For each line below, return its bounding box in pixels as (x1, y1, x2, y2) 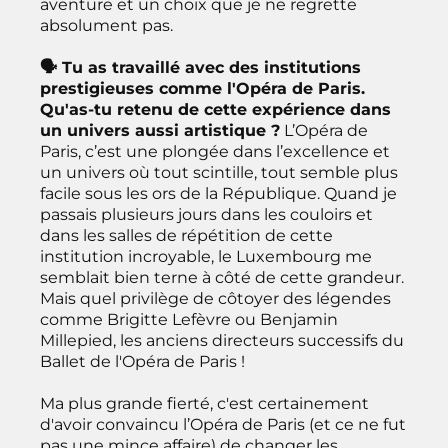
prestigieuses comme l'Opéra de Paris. (40, 78, 365, 98)
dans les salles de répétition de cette (40, 225, 333, 245)
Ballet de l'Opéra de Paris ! (40, 351, 245, 371)
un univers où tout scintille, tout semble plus (40, 162, 398, 182)
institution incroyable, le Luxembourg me (40, 246, 372, 266)
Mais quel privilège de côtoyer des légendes (40, 288, 391, 308)
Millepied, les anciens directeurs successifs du (40, 330, 404, 350)
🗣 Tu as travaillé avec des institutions (40, 57, 361, 77)
